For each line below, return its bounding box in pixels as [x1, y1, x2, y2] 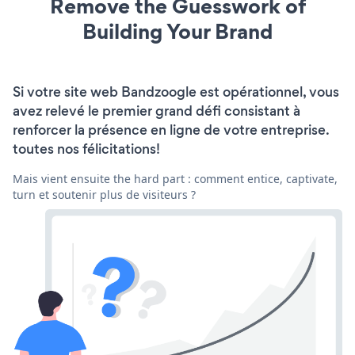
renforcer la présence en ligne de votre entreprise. [13, 120, 329, 139]
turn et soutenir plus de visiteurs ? [13, 186, 196, 202]
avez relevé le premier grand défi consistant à [13, 101, 300, 120]
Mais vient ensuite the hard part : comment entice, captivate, [13, 170, 338, 186]
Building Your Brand [82, 16, 273, 46]
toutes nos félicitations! [13, 139, 160, 158]
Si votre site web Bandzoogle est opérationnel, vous [13, 82, 339, 101]
